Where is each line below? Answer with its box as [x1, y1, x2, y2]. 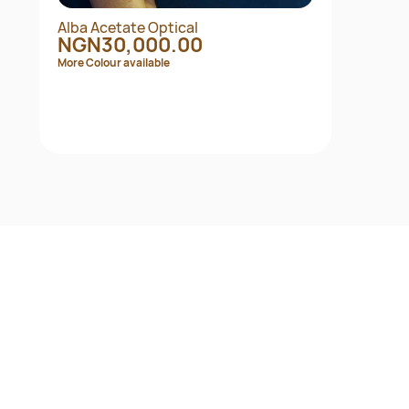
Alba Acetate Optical [58, 17, 198, 38]
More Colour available [58, 55, 170, 71]
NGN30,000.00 [58, 30, 203, 59]
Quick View [157, 203, 236, 224]
